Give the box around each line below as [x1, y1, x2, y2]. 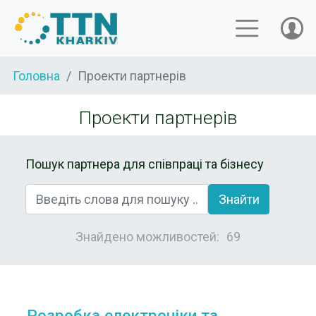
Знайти [218, 191, 260, 207]
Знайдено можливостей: [75, 229, 219, 244]
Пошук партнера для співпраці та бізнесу [25, 157, 264, 171]
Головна [13, 68, 60, 83]
